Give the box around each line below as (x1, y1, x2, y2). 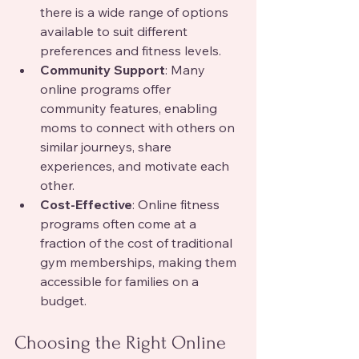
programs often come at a (40, 215, 200, 232)
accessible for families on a (40, 272, 202, 289)
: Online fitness (132, 196, 223, 212)
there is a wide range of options (40, 3, 232, 20)
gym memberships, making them (40, 253, 240, 270)
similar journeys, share (40, 138, 175, 155)
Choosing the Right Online (14, 331, 231, 353)
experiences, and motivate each (40, 157, 232, 174)
